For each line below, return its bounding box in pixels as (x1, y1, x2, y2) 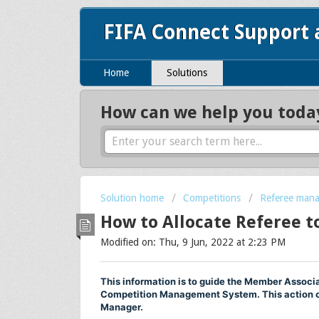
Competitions (183, 192, 241, 204)
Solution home (100, 192, 167, 204)
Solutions (167, 67, 207, 79)
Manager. (100, 301, 143, 313)
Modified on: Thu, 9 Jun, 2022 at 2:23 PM (100, 236, 286, 248)
